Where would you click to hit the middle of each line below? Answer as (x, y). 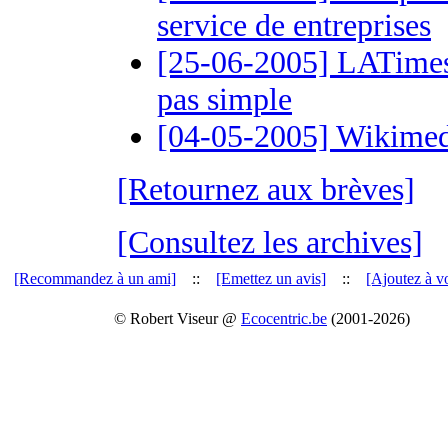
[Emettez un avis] (271, 278)
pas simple (224, 99)
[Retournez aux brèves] (266, 189)
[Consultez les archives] (270, 242)
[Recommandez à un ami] (95, 278)
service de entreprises (294, 25)
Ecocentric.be (284, 318)
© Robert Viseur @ (177, 318)
